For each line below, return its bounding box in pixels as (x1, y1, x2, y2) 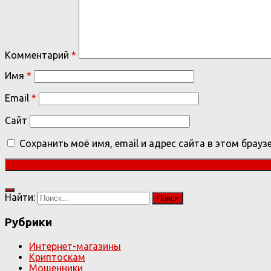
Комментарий (5, 50, 71, 61)
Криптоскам (29, 251, 85, 263)
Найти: (5, 192, 35, 203)
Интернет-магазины (29, 240, 121, 252)
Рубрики (5, 216, 52, 229)
